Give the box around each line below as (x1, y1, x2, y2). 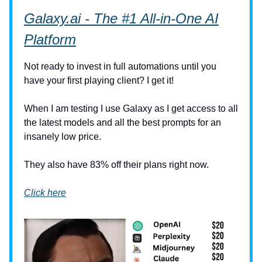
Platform (24, 32, 76, 47)
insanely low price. (24, 132, 101, 142)
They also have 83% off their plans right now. (24, 160, 209, 170)
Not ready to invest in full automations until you (24, 61, 216, 71)
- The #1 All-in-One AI (81, 11, 219, 26)
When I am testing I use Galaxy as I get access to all (24, 104, 238, 113)
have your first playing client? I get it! (24, 75, 174, 85)
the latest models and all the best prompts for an (24, 118, 221, 127)
